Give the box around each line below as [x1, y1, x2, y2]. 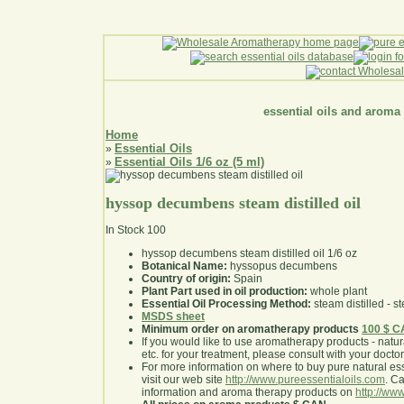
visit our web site [142, 373, 225, 387]
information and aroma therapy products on [142, 386, 355, 399]
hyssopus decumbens [227, 260, 337, 273]
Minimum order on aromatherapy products [142, 323, 359, 336]
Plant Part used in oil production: [142, 285, 308, 298]
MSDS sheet [142, 310, 205, 324]
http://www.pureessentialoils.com [225, 373, 385, 387]
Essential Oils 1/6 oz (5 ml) [115, 155, 264, 170]
